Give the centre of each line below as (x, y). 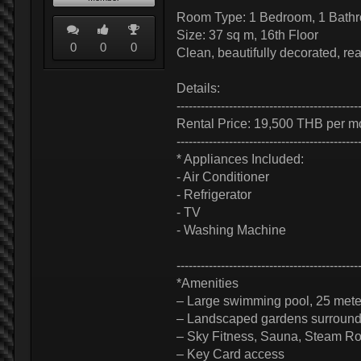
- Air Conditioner (223, 177)
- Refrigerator (214, 195)
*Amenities (207, 283)
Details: (198, 88)
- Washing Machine (231, 230)
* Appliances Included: (240, 159)
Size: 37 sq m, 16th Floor (247, 35)
